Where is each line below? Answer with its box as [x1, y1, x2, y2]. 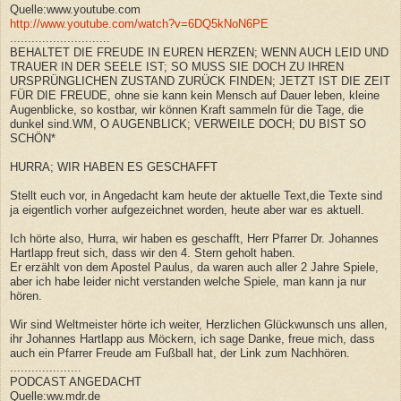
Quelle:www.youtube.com [10, 2, 141, 16]
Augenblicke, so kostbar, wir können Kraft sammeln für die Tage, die [10, 102, 363, 116]
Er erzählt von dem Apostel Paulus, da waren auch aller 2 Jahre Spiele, [10, 260, 379, 274]
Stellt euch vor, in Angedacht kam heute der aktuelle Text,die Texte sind [10, 188, 382, 202]
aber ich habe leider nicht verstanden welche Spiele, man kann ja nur [10, 274, 366, 288]
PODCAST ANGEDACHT [10, 374, 141, 388]
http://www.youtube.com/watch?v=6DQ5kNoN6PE [10, 16, 269, 30]
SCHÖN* [10, 131, 55, 145]
